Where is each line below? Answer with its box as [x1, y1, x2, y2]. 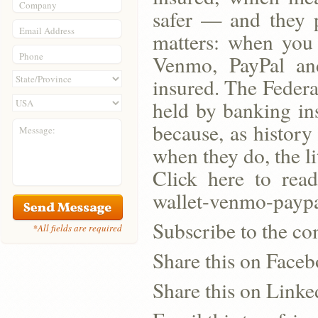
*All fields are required [33, 221, 122, 234]
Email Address [19, 24, 75, 37]
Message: [19, 124, 55, 136]
